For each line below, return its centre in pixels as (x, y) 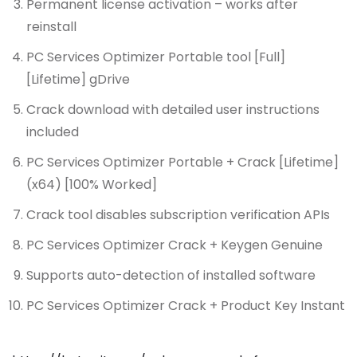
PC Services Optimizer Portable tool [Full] (156, 57)
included (53, 132)
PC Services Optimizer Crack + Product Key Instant (186, 306)
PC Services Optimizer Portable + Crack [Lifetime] (182, 163)
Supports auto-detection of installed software (171, 276)
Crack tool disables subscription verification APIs (178, 215)
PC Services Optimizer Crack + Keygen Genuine (175, 245)
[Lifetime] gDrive (78, 80)
